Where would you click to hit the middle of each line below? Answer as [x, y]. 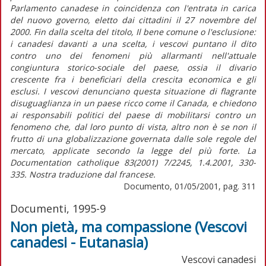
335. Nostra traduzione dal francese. [83, 174]
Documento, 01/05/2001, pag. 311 [190, 186]
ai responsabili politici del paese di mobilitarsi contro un [133, 115]
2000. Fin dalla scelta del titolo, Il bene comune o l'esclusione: [133, 31]
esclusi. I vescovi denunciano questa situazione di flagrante [133, 91]
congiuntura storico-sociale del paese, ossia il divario [133, 67]
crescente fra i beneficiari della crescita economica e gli [133, 79]
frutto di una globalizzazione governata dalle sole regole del [133, 138]
